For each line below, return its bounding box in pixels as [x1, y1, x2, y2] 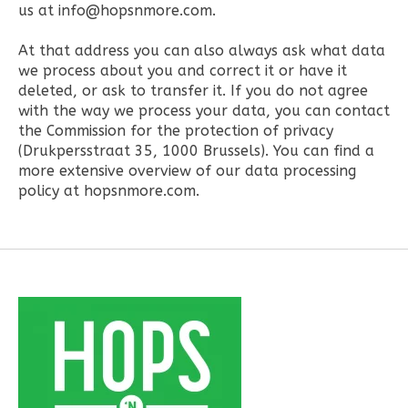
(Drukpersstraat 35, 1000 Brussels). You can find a [18, 141, 374, 159]
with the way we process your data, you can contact [18, 101, 390, 119]
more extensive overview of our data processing [18, 161, 356, 179]
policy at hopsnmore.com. [18, 181, 199, 199]
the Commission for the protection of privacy [18, 121, 333, 139]
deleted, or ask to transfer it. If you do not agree [18, 81, 368, 99]
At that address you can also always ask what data [18, 41, 385, 59]
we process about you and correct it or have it [18, 61, 347, 79]
